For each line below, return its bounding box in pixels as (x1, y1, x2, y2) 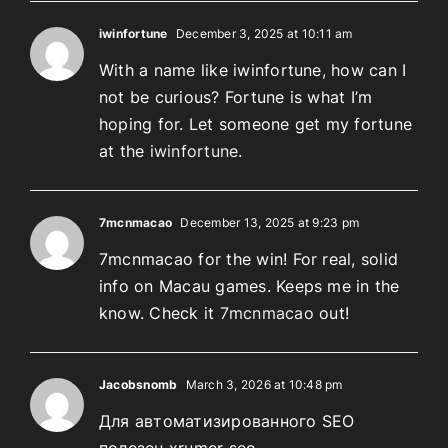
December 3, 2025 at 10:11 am (172, 25, 353, 41)
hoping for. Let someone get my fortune (99, 113, 413, 134)
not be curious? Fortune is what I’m (99, 86, 373, 107)
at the (99, 140, 150, 161)
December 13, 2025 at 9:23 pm (177, 214, 360, 230)
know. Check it (99, 302, 220, 323)
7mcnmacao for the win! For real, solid (99, 248, 399, 269)
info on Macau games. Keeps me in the (99, 275, 400, 296)
